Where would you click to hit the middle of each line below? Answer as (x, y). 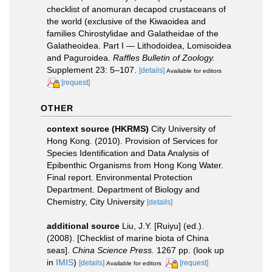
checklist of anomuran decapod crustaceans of (136, 9)
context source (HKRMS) (98, 128)
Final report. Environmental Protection (120, 177)
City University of (183, 128)
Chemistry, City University (97, 201)
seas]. (59, 250)
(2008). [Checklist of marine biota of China (128, 238)
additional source (83, 226)
